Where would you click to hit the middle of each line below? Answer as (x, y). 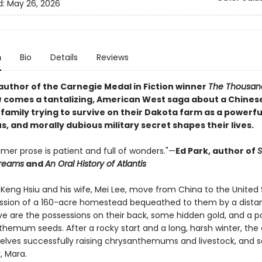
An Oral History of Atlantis (95, 164)
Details (64, 57)
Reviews (112, 57)
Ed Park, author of (216, 151)
